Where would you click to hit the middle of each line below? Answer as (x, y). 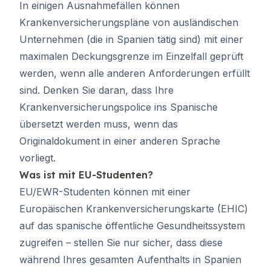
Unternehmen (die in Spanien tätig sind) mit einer (131, 39)
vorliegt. (38, 158)
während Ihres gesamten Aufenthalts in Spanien (130, 260)
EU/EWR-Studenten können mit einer (105, 192)
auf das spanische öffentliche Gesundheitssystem (132, 226)
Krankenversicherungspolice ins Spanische (119, 107)
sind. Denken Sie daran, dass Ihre (96, 90)
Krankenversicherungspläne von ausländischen (129, 22)
